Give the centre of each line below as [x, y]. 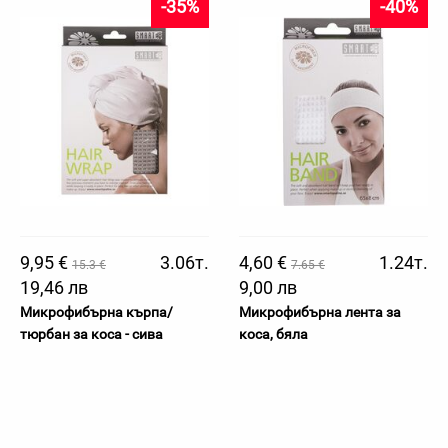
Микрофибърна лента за [320, 312]
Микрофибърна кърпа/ [96, 312]
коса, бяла [273, 334]
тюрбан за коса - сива [91, 334]
